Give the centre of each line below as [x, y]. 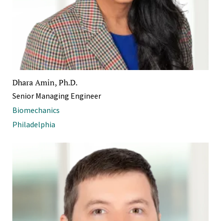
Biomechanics [36, 110]
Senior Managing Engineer [57, 95]
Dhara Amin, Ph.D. [45, 82]
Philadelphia [34, 124]
